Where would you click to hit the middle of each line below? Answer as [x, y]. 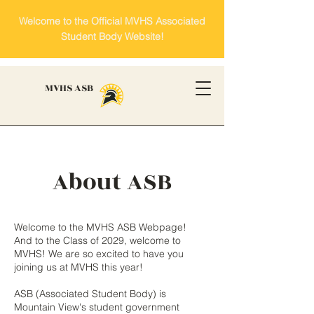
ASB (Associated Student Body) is [90, 294]
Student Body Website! [112, 36]
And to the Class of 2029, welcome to [97, 240]
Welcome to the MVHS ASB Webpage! [100, 227]
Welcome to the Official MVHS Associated [112, 21]
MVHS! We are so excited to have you [99, 254]
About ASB [112, 182]
